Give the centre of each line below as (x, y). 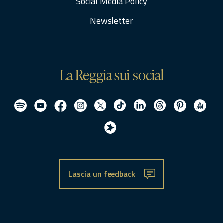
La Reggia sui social (111, 75)
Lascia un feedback (102, 174)
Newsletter (111, 21)
